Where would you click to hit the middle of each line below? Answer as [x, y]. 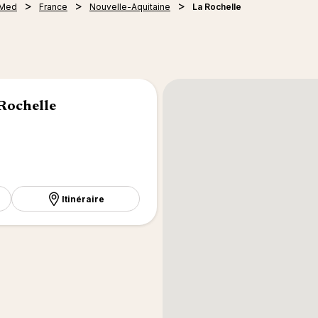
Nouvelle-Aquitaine [130, 7]
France [53, 7]
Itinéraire [83, 199]
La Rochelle [217, 7]
